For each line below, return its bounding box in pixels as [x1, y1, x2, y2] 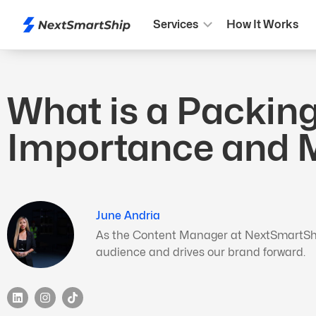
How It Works [226, 18, 298, 31]
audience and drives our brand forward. [96, 245, 305, 259]
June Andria [96, 209, 160, 222]
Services [152, 18, 198, 31]
